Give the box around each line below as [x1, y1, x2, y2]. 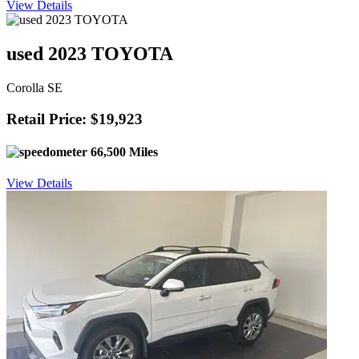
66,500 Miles [87, 144, 158, 159]
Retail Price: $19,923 [6, 110, 143, 127]
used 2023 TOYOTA [6, 42, 173, 64]
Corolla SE [6, 80, 63, 95]
